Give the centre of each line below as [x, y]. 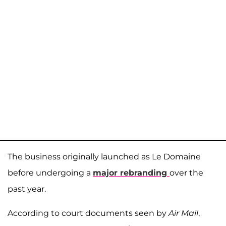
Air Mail [183, 213]
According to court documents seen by [88, 213]
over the [186, 173]
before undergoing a [50, 173]
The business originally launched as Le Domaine [104, 157]
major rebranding [131, 173]
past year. [27, 189]
